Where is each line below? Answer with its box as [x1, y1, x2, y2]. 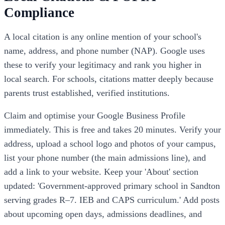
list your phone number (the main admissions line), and [4, 153, 206, 163]
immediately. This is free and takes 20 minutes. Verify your [4, 125, 221, 135]
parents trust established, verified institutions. [4, 87, 170, 98]
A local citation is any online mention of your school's [4, 31, 201, 42]
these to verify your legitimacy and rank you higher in [4, 59, 201, 70]
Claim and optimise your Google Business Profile [4, 110, 185, 121]
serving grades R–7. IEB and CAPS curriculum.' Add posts [4, 195, 219, 205]
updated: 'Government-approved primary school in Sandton [4, 181, 220, 191]
